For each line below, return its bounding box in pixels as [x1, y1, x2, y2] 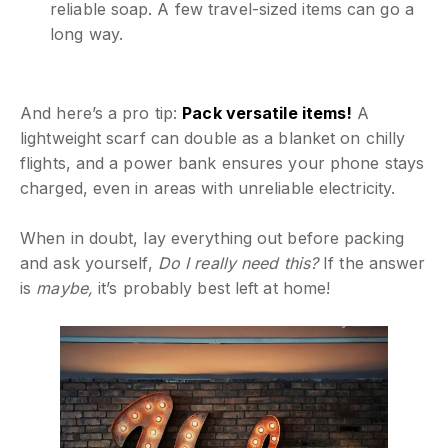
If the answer [318, 252, 426, 273]
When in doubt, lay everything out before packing [20, 227, 404, 248]
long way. [50, 23, 123, 44]
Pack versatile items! [182, 102, 353, 123]
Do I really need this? [157, 252, 319, 273]
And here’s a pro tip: [20, 102, 183, 123]
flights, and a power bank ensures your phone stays [20, 152, 425, 173]
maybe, [36, 277, 93, 298]
